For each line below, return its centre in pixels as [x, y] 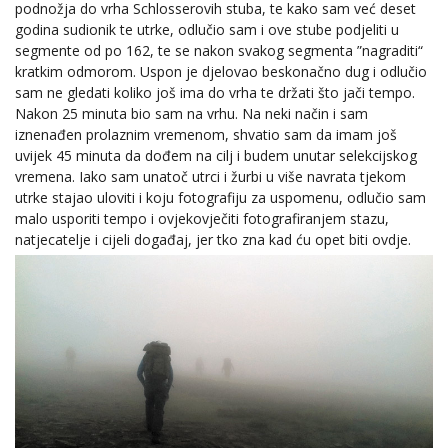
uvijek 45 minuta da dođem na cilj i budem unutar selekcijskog [216, 155]
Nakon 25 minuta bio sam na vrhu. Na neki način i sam [191, 113]
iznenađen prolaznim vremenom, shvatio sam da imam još [206, 134]
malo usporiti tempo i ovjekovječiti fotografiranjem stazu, [202, 218]
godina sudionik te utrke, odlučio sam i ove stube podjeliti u [207, 29]
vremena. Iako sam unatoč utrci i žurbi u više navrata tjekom [210, 176]
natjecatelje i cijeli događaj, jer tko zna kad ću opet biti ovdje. [213, 239]
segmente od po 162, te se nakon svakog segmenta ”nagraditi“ [219, 50]
